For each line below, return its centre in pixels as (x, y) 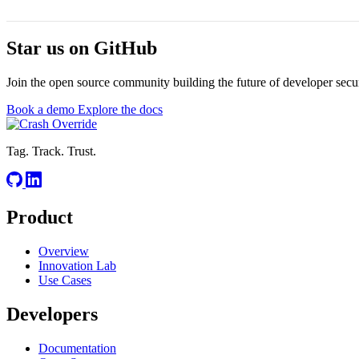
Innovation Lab (77, 265)
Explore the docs (120, 109)
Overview (64, 251)
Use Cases (65, 280)
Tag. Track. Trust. (51, 151)
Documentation (77, 348)
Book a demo (42, 109)
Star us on (50, 48)
